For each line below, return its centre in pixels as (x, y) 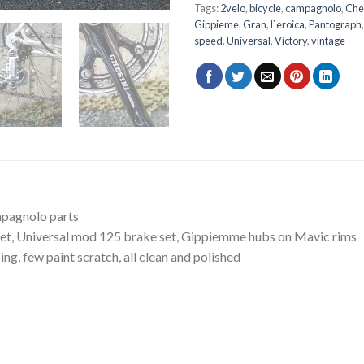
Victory (291, 40)
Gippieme (217, 24)
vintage (328, 40)
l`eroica (288, 24)
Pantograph (335, 24)
